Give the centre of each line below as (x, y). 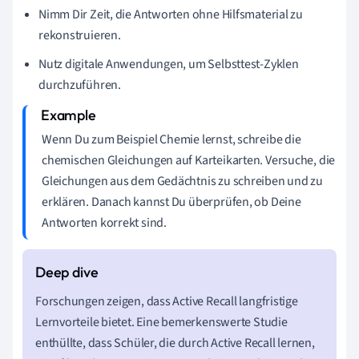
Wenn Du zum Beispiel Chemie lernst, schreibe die (171, 139)
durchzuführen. (80, 85)
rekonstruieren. (80, 35)
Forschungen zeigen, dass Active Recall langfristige (167, 301)
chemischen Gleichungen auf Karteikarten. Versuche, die (189, 160)
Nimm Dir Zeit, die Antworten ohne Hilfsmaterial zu (171, 14)
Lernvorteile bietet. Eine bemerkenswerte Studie (161, 322)
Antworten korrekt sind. (104, 222)
